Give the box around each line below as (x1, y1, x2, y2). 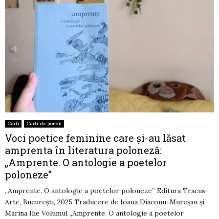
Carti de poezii (26, 120, 62, 127)
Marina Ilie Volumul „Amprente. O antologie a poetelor (5, 208, 184, 218)
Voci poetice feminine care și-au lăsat (5, 131, 186, 144)
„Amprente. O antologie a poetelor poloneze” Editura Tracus (5, 186, 205, 195)
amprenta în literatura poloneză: (5, 143, 162, 156)
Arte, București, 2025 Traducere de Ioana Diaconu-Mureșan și (5, 197, 204, 206)
